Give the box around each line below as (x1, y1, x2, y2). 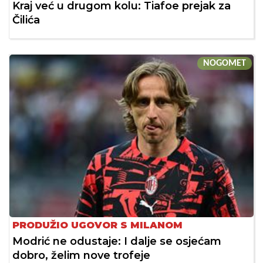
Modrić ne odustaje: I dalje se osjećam (12, 235, 221, 248)
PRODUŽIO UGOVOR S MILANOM (12, 220, 183, 231)
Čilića (12, 14, 40, 27)
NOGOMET (203, 59, 246, 69)
